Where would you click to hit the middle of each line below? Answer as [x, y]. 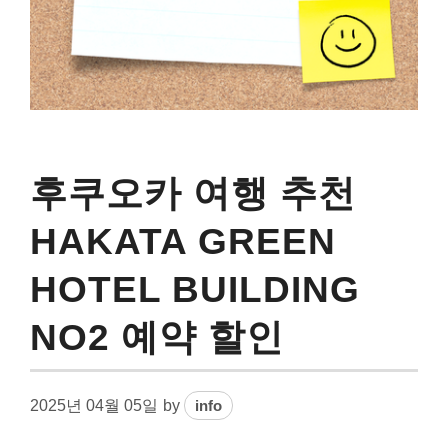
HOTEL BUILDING [195, 289]
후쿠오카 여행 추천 [193, 193]
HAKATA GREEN [183, 241]
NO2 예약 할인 [157, 337]
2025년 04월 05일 [94, 405]
